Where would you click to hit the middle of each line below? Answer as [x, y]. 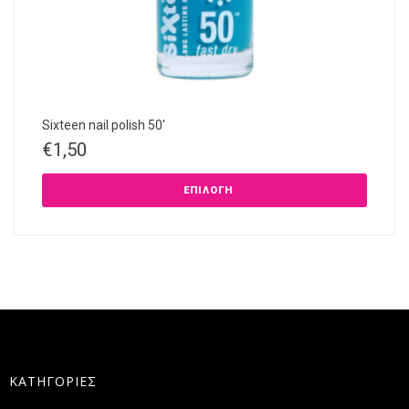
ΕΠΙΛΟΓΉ [208, 191]
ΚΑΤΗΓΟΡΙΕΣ [53, 382]
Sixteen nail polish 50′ [104, 126]
